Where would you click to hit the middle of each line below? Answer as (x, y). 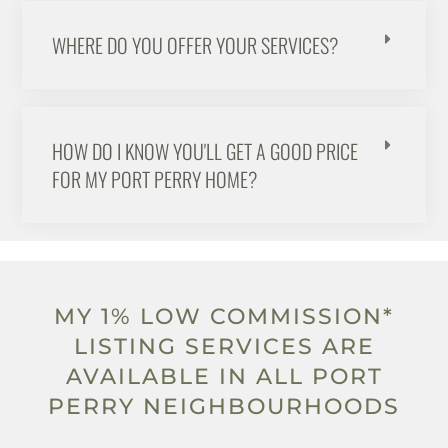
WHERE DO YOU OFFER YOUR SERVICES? (195, 45)
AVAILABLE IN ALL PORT (224, 376)
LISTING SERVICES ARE (224, 346)
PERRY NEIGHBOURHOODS (224, 406)
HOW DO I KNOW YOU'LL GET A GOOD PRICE (205, 151)
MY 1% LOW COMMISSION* (224, 316)
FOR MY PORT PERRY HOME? (155, 179)
